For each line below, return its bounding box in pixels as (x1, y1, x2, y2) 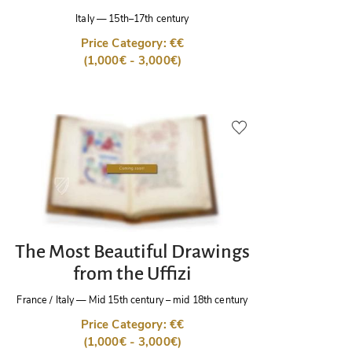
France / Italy (16, 293, 75, 307)
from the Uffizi (72, 262, 192, 284)
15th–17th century (108, 12, 189, 26)
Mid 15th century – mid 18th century (88, 293, 248, 307)
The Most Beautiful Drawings (14, 240, 250, 262)
